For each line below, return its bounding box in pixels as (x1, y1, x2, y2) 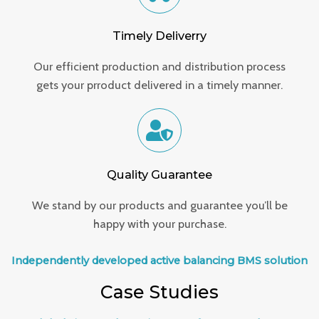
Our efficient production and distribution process (33, 59, 286, 74)
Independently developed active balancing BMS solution (11, 254, 308, 268)
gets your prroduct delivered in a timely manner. (36, 78, 283, 93)
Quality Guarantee (107, 167, 212, 182)
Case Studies (100, 281, 219, 303)
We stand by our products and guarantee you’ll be (31, 198, 288, 213)
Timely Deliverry (113, 28, 206, 43)
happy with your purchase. (93, 216, 226, 231)
